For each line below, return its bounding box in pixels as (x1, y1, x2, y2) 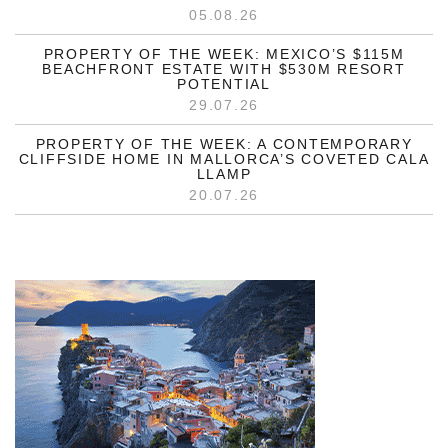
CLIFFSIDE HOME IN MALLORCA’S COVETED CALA (18, 151, 430, 167)
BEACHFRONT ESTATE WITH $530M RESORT (42, 61, 406, 77)
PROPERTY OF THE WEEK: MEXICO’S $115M (43, 46, 405, 62)
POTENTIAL (177, 76, 271, 92)
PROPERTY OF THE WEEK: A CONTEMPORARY (35, 136, 413, 152)
